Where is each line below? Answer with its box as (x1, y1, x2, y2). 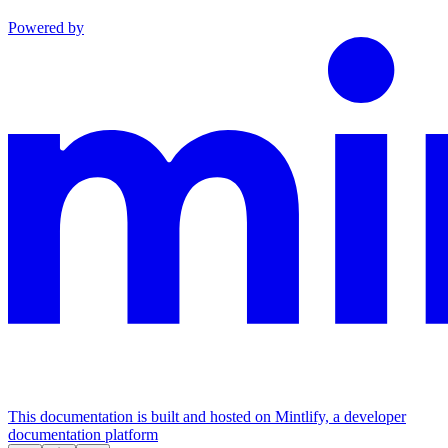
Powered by (8, 19, 84, 37)
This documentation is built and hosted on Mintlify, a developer (8, 408, 406, 426)
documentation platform (8, 426, 158, 444)
